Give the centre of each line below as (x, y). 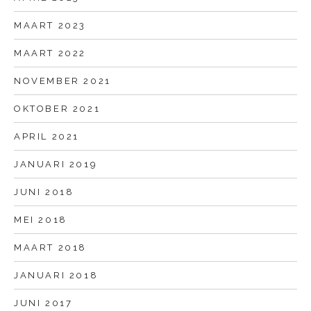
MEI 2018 (41, 220)
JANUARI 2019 (56, 165)
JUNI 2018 (44, 192)
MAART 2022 (50, 53)
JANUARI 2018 (56, 276)
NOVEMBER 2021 (62, 81)
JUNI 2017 (43, 303)
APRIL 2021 (47, 137)
